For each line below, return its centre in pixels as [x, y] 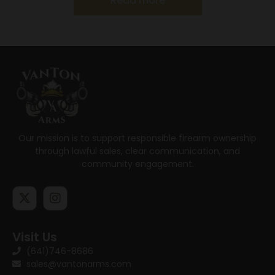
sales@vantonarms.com [79, 264]
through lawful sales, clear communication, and [137, 151]
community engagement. [137, 164]
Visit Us [35, 237]
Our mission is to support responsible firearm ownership [137, 138]
